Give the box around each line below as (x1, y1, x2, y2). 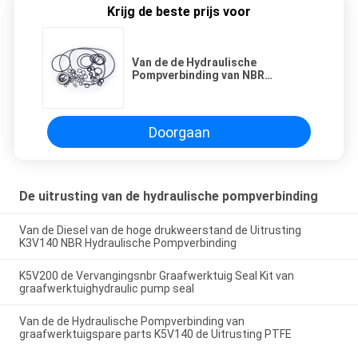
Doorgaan (148, 123, 210, 141)
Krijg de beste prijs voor (107, 4, 251, 20)
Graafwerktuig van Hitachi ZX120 (132, 94, 307, 108)
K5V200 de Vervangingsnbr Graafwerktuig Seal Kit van (18, 268, 294, 282)
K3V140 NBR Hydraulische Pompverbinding (18, 236, 237, 249)
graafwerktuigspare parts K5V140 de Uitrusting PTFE (18, 327, 292, 340)
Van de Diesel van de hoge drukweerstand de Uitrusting (18, 223, 301, 237)
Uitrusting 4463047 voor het (132, 82, 281, 95)
